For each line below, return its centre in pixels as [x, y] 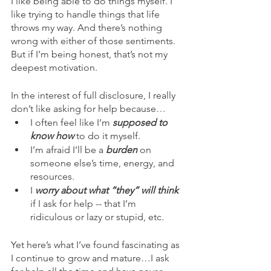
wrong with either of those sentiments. [94, 41]
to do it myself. [108, 136]
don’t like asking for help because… [88, 109]
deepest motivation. [54, 67]
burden [123, 150]
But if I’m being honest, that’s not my [90, 54]
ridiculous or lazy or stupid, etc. [97, 217]
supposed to [141, 122]
